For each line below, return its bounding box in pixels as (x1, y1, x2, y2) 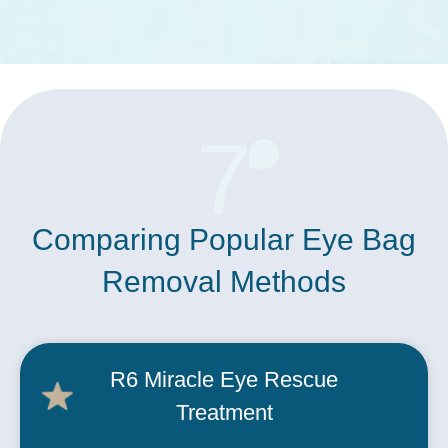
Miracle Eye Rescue (144, 367, 338, 393)
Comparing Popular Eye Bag (32, 223, 416, 257)
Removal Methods (102, 265, 346, 299)
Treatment (175, 400, 273, 426)
